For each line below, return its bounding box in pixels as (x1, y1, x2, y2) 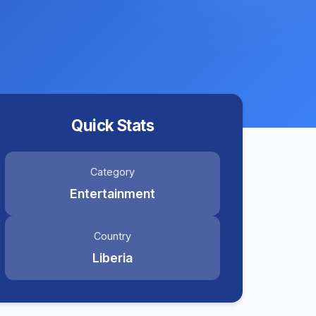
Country (94, 230, 132, 242)
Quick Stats (71, 116, 154, 135)
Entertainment (70, 186, 156, 201)
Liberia (92, 250, 133, 265)
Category (90, 166, 135, 178)
